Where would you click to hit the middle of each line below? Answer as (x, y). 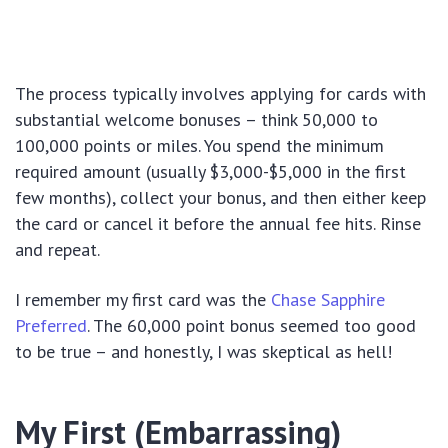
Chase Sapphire (328, 300)
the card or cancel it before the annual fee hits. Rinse (218, 224)
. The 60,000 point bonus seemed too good (251, 326)
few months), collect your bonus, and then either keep (220, 198)
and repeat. (57, 250)
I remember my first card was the (143, 300)
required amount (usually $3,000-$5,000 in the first (210, 172)
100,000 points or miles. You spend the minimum (199, 146)
